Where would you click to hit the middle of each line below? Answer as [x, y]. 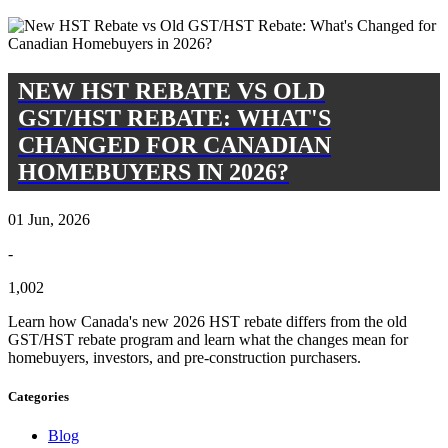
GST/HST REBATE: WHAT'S [174, 117]
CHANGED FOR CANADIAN [174, 144]
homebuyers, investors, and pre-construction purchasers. [184, 357]
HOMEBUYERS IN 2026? [153, 171]
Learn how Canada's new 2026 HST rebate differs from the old [207, 321]
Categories [38, 396]
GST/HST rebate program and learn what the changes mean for [208, 339]
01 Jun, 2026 [49, 219]
